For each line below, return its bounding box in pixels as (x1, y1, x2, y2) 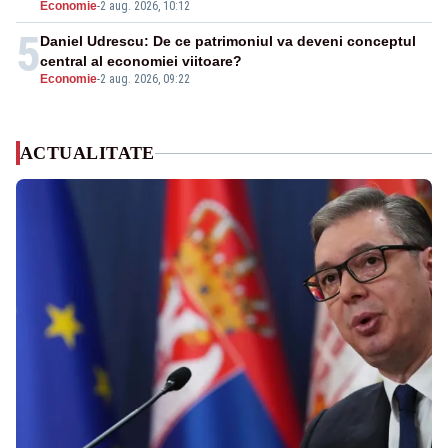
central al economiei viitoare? (40, 53, 242, 70)
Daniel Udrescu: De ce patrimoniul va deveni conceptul (40, 33, 416, 50)
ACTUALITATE (20, 143, 155, 164)
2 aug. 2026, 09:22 (100, 72, 190, 87)
